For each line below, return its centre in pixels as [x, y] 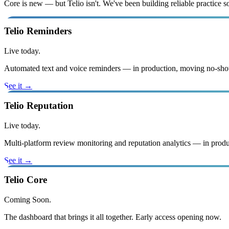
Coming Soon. [28, 199]
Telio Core [26, 180]
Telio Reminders [38, 31]
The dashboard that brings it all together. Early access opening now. [113, 217]
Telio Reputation [39, 105]
